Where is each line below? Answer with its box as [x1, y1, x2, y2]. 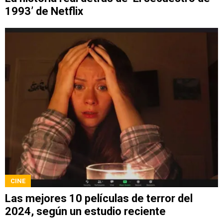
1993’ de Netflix [5, 4, 83, 17]
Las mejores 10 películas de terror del [5, 192, 193, 205]
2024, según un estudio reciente [5, 205, 166, 218]
